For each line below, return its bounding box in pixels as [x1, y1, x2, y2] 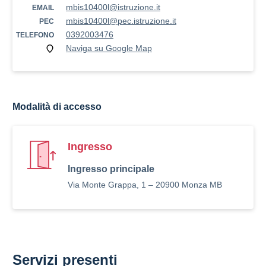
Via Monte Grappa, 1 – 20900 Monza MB [68, 180, 222, 189]
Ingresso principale [68, 164, 154, 174]
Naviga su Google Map [66, 43, 152, 53]
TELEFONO [16, 31, 54, 39]
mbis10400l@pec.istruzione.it [66, 16, 176, 26]
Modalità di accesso [12, 102, 102, 112]
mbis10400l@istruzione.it [66, 2, 160, 12]
